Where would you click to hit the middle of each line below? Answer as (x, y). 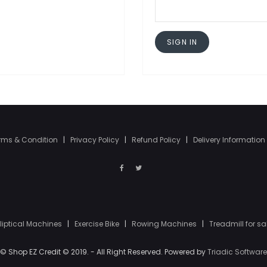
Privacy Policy (95, 140)
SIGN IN (182, 42)
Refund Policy (157, 140)
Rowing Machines (165, 224)
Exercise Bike (98, 224)
